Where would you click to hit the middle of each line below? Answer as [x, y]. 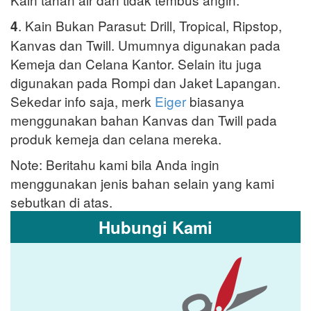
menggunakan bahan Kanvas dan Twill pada [144, 120]
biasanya [215, 101]
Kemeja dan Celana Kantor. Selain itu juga [136, 64]
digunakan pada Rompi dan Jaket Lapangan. [145, 83]
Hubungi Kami [155, 227]
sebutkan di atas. [61, 202]
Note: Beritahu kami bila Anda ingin [115, 165]
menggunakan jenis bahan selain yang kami [142, 183]
